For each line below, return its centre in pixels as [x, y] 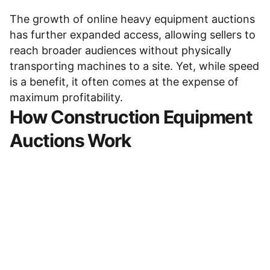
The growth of [48, 19]
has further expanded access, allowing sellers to [133, 35]
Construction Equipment [152, 117]
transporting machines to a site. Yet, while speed [134, 66]
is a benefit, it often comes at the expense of [124, 82]
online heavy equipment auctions [171, 19]
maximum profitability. [66, 97]
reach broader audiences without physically [121, 50]
